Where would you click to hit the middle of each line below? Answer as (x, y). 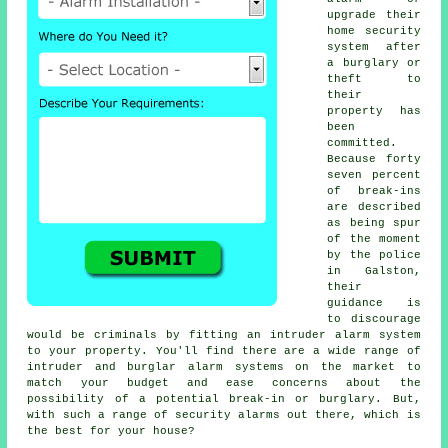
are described (374, 207)
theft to (374, 79)
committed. (362, 143)
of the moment (374, 239)
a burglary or (374, 63)
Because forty (374, 159)
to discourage (374, 319)
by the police (374, 255)
